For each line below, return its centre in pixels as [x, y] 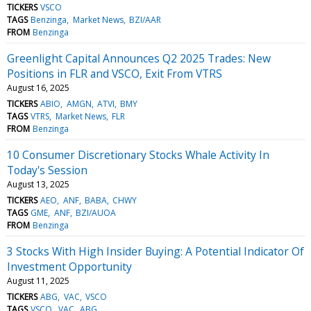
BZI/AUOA [95, 212]
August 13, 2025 [38, 184]
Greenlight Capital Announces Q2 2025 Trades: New [139, 58]
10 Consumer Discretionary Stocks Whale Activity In [138, 154]
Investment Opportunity [69, 266]
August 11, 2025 [38, 280]
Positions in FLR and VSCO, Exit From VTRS [115, 73]
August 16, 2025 [38, 87]
